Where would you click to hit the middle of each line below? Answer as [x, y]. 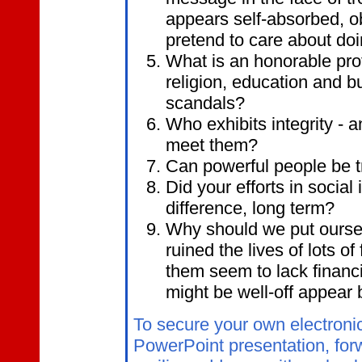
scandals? [205, 103]
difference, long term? [250, 208]
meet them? [212, 145]
